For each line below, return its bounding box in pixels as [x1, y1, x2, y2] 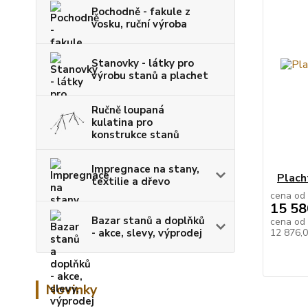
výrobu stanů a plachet [91, 69, 208, 83]
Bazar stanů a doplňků [91, 214, 205, 228]
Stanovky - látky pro [91, 56, 194, 71]
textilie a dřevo [91, 175, 170, 189]
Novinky [45, 280, 98, 300]
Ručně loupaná [91, 103, 164, 118]
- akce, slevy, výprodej [91, 226, 202, 241]
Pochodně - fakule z [91, 5, 190, 19]
